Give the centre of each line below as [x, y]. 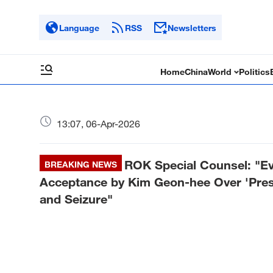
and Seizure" [76, 199]
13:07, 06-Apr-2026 [98, 124]
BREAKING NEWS [81, 164]
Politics [255, 72]
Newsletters [192, 27]
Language [79, 27]
